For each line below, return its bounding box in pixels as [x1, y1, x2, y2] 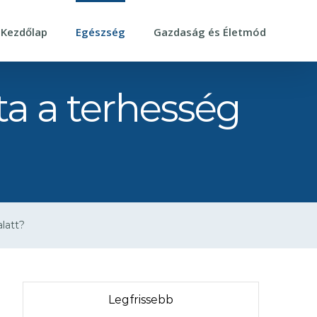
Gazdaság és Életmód [154, 24, 266, 39]
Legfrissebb [108, 292, 173, 306]
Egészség [76, 24, 125, 39]
